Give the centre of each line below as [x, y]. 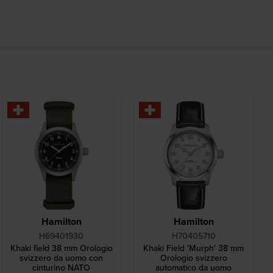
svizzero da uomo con [62, 258]
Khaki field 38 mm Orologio [61, 249]
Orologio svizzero [193, 258]
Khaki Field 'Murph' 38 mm [194, 249]
